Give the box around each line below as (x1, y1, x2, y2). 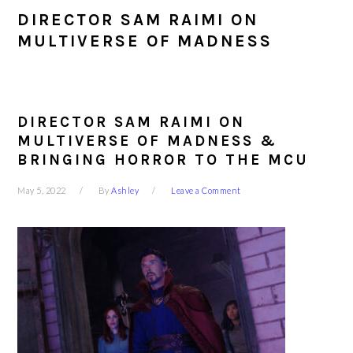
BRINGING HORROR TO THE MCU (17, 151, 310, 169)
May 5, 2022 (17, 185, 66, 195)
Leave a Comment (171, 185, 241, 195)
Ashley (111, 185, 139, 195)
